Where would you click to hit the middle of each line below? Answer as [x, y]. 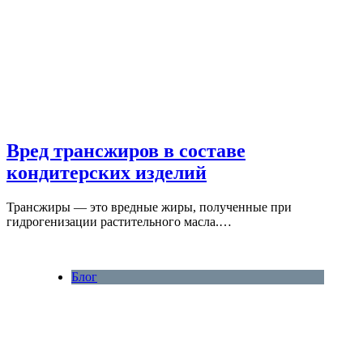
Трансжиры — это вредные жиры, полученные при [149, 207]
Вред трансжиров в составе [126, 151]
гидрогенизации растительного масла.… [119, 222]
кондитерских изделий [107, 173]
